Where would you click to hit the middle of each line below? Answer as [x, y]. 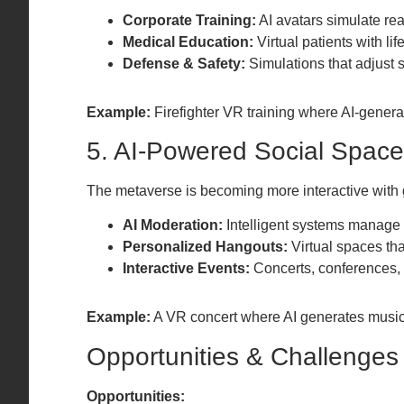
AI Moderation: [173, 225]
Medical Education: [188, 41]
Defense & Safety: [184, 63]
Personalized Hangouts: [205, 247]
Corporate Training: [189, 20]
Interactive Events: [186, 269]
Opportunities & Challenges [243, 356]
